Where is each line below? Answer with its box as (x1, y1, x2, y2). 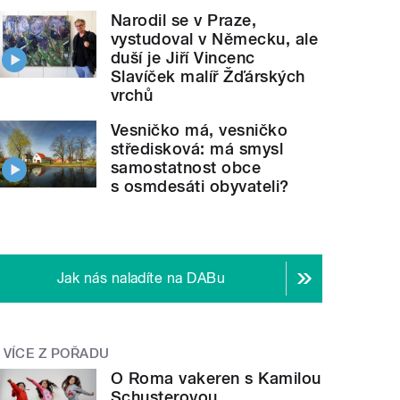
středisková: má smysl (111, 138, 284, 158)
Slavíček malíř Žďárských (111, 66, 305, 86)
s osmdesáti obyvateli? (111, 176, 289, 196)
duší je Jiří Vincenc (111, 47, 255, 67)
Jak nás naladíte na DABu (56, 269, 226, 287)
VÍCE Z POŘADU (3, 345, 110, 362)
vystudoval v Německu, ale (111, 29, 319, 48)
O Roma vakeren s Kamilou (111, 369, 321, 388)
